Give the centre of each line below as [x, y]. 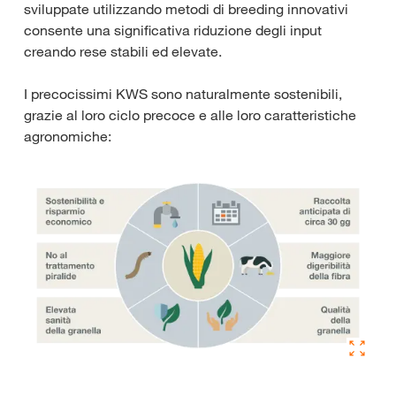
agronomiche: [68, 136]
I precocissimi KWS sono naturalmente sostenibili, [183, 93]
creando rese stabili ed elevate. [123, 51]
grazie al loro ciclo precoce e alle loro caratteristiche [190, 114]
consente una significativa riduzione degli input [173, 30]
